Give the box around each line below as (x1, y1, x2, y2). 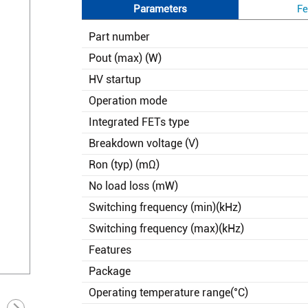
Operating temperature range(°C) (89, 285, 248, 299)
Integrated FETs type (89, 115, 189, 129)
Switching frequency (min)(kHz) (89, 200, 241, 214)
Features (89, 243, 131, 256)
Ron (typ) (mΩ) (89, 157, 159, 171)
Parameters (133, 2, 188, 15)
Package (89, 264, 131, 278)
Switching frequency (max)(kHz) (89, 221, 244, 235)
